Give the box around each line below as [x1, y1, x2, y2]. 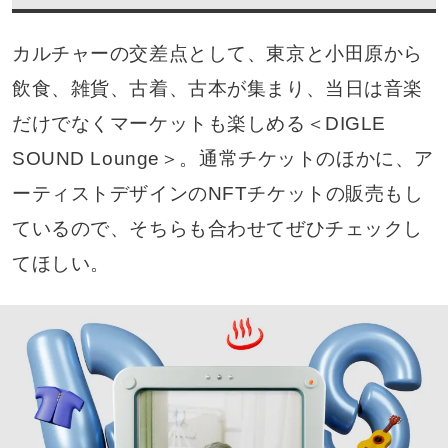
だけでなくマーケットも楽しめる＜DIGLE [11, 113, 386, 135]
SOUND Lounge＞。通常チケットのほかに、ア [11, 148, 434, 170]
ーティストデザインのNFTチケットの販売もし [11, 183, 424, 205]
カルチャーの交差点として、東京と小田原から [11, 43, 423, 65]
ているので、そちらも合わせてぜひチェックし [11, 218, 423, 240]
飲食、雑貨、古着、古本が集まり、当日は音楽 [11, 78, 423, 100]
